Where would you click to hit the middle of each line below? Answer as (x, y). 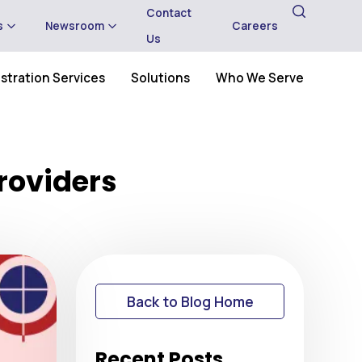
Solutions (160, 78)
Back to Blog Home (190, 302)
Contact (168, 13)
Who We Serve (260, 78)
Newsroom (74, 26)
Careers (255, 26)
